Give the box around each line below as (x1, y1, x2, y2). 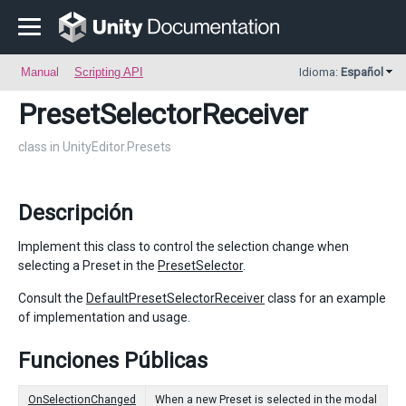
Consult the (18, 291, 86, 305)
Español (341, 65, 383, 79)
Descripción (18, 200, 133, 226)
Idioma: (299, 65, 341, 79)
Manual (21, 65, 59, 79)
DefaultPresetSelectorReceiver (86, 291, 265, 305)
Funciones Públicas (18, 348, 208, 373)
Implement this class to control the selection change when (18, 239, 349, 254)
